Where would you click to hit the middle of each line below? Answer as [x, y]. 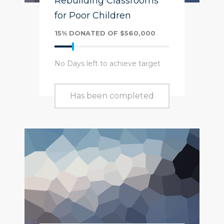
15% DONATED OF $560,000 [105, 33]
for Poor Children [93, 15]
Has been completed [112, 96]
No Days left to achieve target [107, 63]
